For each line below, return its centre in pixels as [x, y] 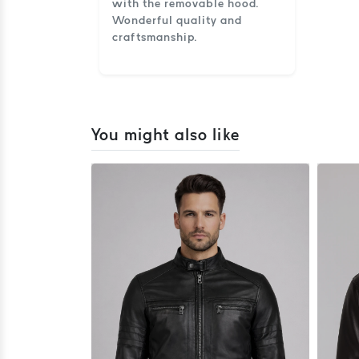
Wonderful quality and [177, 20]
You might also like [165, 134]
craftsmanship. [155, 37]
